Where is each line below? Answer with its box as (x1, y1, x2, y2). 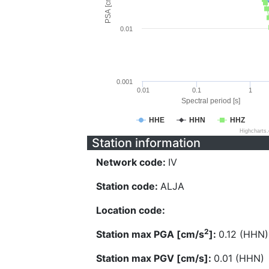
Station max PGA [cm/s (96, 228, 204, 240)
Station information (92, 136, 201, 150)
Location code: (96, 204, 165, 216)
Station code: (96, 180, 160, 192)
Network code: (96, 156, 168, 168)
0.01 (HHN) (214, 252, 264, 264)
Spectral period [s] (181, 97, 240, 105)
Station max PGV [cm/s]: (96, 252, 214, 264)
